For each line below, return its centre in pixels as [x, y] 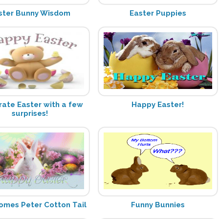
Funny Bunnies [158, 205]
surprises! [30, 113]
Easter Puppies [158, 13]
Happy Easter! [158, 104]
